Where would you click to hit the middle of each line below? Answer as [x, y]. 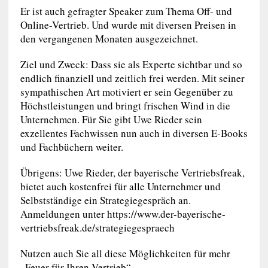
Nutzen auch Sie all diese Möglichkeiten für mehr [125, 253]
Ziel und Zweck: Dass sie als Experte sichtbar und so [131, 64]
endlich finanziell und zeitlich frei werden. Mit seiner [132, 78]
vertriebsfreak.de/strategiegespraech [97, 228]
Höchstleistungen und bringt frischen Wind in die [125, 106]
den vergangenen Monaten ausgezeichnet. [109, 39]
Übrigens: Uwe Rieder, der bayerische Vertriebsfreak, [132, 173]
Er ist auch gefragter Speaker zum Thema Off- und [126, 11]
